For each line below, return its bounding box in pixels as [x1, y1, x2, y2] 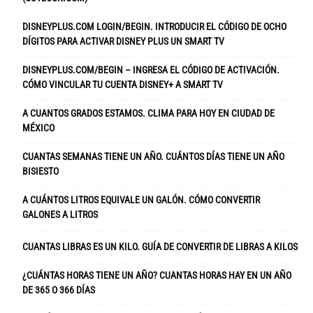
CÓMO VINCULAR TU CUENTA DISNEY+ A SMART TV [22, 78, 223, 90]
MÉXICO [22, 122, 54, 133]
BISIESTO [22, 165, 59, 177]
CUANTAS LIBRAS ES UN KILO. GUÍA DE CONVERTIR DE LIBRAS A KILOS [22, 240, 298, 252]
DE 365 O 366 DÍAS [22, 284, 95, 296]
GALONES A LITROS [22, 208, 98, 220]
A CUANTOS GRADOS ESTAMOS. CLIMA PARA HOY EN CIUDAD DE [22, 107, 275, 119]
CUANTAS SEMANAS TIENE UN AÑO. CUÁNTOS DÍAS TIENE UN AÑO [22, 150, 284, 162]
